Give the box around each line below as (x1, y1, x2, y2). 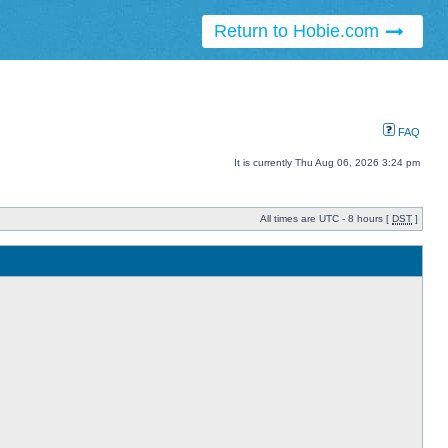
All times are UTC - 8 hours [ (260, 213, 392, 225)
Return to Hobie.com (213, 21, 384, 42)
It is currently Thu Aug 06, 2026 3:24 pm (234, 157, 420, 169)
